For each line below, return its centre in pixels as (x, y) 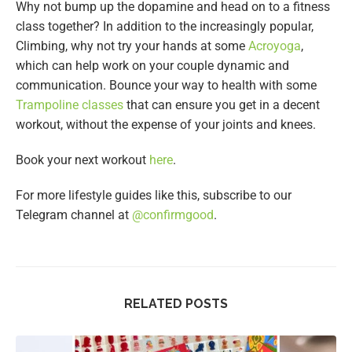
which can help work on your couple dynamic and (152, 66)
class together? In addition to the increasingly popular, (165, 27)
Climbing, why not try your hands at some (132, 46)
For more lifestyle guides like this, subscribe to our (154, 196)
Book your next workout (82, 160)
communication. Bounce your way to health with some (166, 86)
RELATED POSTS (176, 304)
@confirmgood (173, 215)
